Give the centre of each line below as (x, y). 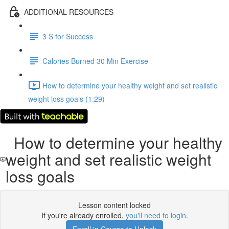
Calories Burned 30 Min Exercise (95, 61)
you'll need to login (156, 215)
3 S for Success (68, 36)
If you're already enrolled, (83, 215)
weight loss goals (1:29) (66, 99)
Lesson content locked (114, 205)
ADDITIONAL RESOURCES (69, 12)
